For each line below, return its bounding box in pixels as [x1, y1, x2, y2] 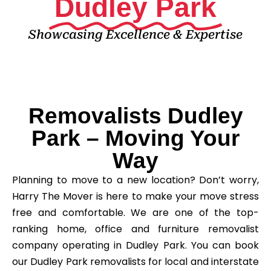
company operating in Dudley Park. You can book [12, 238, 259, 252]
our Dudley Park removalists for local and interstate [12, 254, 259, 269]
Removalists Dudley [28, 103, 243, 128]
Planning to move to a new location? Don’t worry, [12, 172, 259, 187]
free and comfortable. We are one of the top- [12, 205, 259, 220]
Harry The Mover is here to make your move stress [12, 189, 259, 203]
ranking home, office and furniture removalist [12, 221, 259, 236]
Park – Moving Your [31, 125, 240, 151]
